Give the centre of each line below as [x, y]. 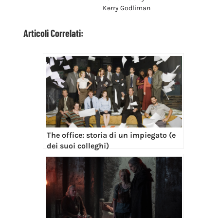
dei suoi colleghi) [78, 145]
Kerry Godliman [126, 8]
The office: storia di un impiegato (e [111, 135]
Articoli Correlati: [53, 33]
